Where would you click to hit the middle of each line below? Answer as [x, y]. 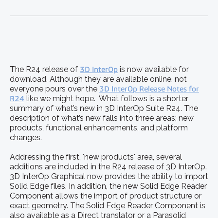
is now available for [153, 69]
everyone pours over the [54, 89]
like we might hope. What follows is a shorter [106, 98]
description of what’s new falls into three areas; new [102, 118]
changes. [26, 137]
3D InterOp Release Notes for [149, 89]
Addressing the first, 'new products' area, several [96, 157]
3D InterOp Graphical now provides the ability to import [109, 176]
